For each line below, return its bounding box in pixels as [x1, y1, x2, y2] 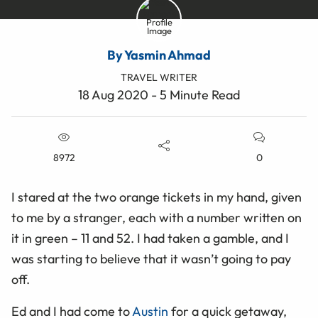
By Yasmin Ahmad [107, 47, 211, 63]
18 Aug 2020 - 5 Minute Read [78, 87, 240, 103]
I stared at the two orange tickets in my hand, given [11, 189, 302, 205]
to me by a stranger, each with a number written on [11, 209, 302, 226]
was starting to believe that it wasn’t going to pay [11, 251, 291, 267]
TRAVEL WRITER [121, 71, 197, 84]
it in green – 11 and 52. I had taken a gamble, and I [11, 230, 289, 246]
